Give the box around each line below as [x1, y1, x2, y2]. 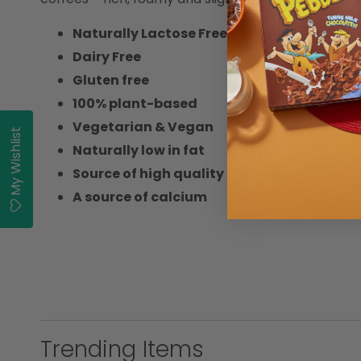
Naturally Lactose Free [73, 24, 227, 44]
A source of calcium [73, 188, 207, 207]
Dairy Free [73, 48, 141, 67]
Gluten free [73, 71, 149, 90]
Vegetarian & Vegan [73, 118, 214, 137]
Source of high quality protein [73, 164, 277, 184]
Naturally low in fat [73, 141, 205, 160]
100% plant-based [73, 94, 197, 114]
